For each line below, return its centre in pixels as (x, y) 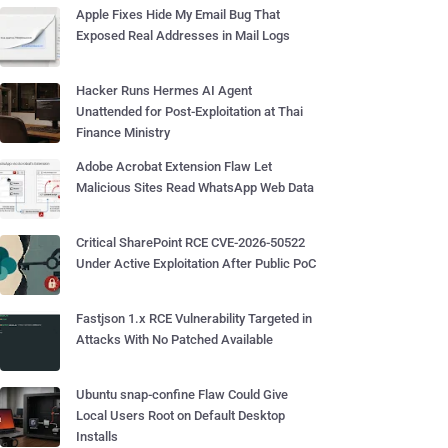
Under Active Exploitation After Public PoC (196, 263)
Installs (97, 436)
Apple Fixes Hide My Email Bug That (178, 14)
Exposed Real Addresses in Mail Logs (183, 35)
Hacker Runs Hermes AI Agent (164, 90)
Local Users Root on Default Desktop (180, 415)
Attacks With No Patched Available (174, 339)
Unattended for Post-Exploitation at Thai (189, 111)
